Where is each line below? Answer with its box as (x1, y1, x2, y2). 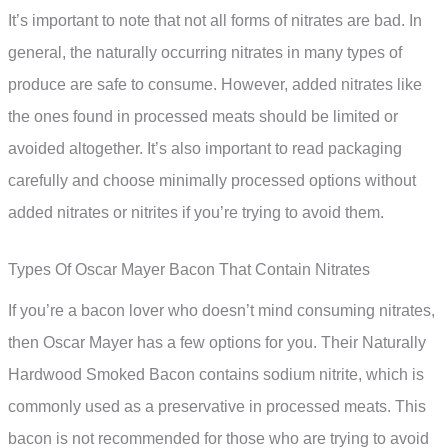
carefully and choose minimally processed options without (8, 171, 416, 189)
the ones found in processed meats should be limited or (8, 107, 398, 125)
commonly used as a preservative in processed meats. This (8, 398, 426, 416)
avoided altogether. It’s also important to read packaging (8, 139, 402, 157)
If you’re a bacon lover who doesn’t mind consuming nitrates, (8, 302, 435, 320)
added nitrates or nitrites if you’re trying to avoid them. (8, 203, 384, 221)
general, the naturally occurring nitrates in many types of (8, 43, 402, 61)
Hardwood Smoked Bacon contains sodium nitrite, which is (8, 366, 424, 384)
